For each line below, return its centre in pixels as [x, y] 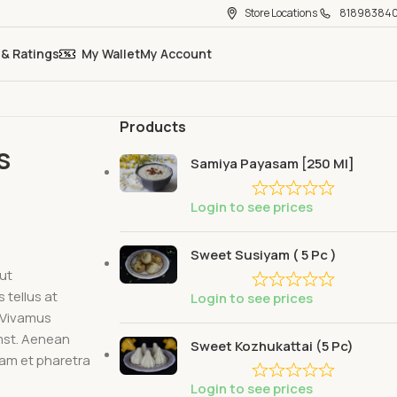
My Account [176, 54]
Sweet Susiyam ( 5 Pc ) [263, 254]
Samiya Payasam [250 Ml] [272, 163]
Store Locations [281, 13]
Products [152, 127]
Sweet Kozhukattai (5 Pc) [272, 346]
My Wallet [111, 54]
